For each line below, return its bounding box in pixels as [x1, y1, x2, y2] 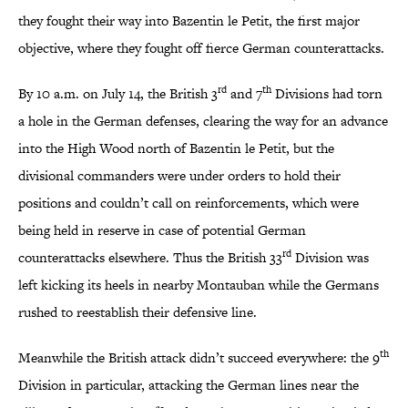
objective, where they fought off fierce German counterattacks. [18, 38, 384, 58]
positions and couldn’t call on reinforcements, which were [18, 193, 359, 213]
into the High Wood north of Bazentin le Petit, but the [18, 138, 334, 158]
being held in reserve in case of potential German [18, 220, 306, 240]
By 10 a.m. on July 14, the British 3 [18, 84, 218, 104]
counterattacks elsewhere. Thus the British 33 [18, 248, 282, 268]
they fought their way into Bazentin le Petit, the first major [18, 11, 360, 31]
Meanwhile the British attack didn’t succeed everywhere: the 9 [18, 348, 380, 368]
